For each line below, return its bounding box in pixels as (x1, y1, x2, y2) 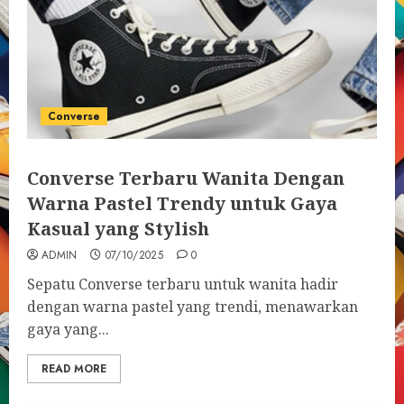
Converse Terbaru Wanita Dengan (27, 166, 344, 190)
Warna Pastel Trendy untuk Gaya (27, 191, 337, 216)
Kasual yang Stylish (27, 216, 209, 241)
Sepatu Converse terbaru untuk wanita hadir (27, 274, 338, 294)
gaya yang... (27, 319, 109, 339)
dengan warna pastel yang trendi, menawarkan (27, 297, 358, 317)
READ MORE (41, 361, 106, 377)
